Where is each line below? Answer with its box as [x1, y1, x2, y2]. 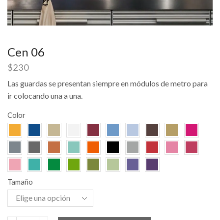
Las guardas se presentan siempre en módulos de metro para [7, 79, 208, 88]
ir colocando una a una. [7, 91, 82, 101]
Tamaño [7, 177, 33, 187]
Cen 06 [7, 45, 45, 59]
